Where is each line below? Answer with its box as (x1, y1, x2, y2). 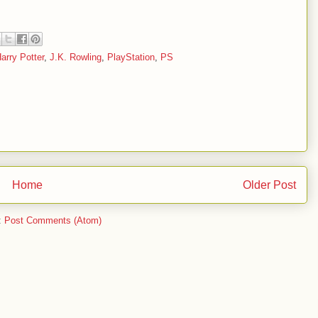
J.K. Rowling (50, 52, 102, 63)
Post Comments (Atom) (4, 215, 102, 226)
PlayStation (107, 52, 155, 63)
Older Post (243, 178, 296, 191)
